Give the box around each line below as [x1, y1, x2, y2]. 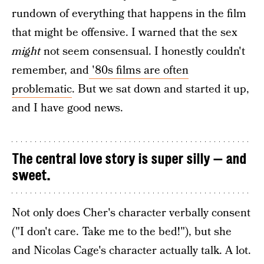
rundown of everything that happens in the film [12, 6, 246, 22]
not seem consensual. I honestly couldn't [41, 44, 245, 60]
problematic [12, 81, 72, 97]
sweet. [12, 167, 50, 184]
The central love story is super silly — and [12, 151, 246, 167]
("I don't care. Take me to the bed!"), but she [12, 224, 232, 240]
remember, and [12, 62, 89, 78]
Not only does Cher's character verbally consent [12, 205, 250, 221]
